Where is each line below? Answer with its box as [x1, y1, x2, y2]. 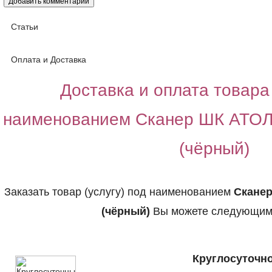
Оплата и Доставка [11, 55, 86, 65]
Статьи [11, 22, 38, 32]
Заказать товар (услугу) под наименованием [4, 186, 234, 199]
